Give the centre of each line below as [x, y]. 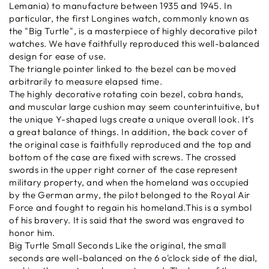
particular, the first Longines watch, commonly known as [129, 18]
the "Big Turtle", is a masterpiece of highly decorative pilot [133, 31]
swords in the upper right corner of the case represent [123, 169]
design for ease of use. [58, 56]
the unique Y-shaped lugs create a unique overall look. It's [131, 119]
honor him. [32, 232]
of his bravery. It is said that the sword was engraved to [127, 220]
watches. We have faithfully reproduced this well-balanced [134, 43]
